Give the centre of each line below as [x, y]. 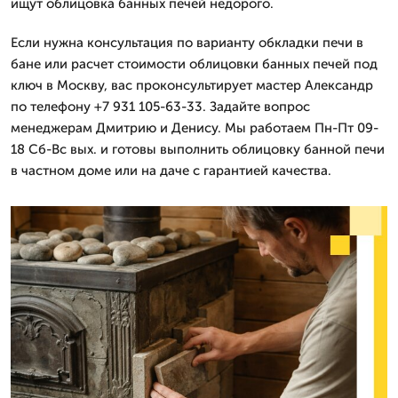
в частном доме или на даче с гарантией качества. [171, 170]
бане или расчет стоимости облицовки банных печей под [194, 64]
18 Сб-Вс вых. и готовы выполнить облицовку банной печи [198, 149]
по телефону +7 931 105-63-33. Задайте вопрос [160, 106]
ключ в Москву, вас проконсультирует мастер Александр [192, 85]
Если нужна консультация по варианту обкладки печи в [187, 42]
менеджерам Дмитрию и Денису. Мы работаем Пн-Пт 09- [195, 127]
